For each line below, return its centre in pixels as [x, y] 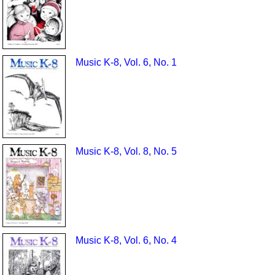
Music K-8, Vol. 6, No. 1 [126, 62]
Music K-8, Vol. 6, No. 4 [126, 240]
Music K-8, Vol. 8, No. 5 [126, 151]
